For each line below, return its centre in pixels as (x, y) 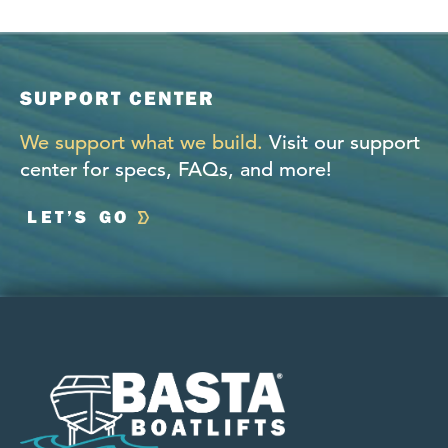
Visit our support (341, 142)
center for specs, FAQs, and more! (176, 169)
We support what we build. (141, 142)
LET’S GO (78, 216)
